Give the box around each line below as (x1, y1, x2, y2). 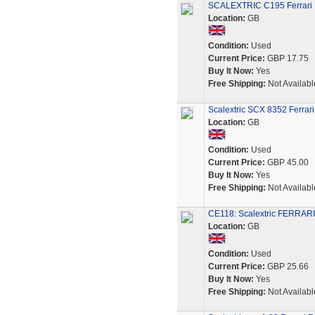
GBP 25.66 (264, 262, 309, 271)
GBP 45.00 (264, 157, 309, 167)
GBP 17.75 (264, 53, 309, 63)
